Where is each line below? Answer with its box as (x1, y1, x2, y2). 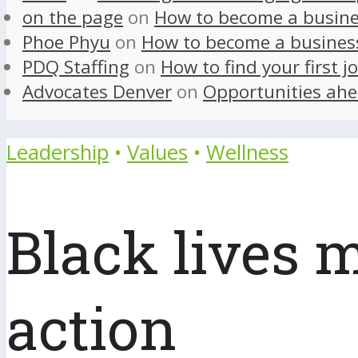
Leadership (6, 137, 109, 166)
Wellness (206, 137, 288, 166)
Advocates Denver (22, 79, 172, 105)
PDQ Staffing (22, 54, 129, 80)
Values (127, 137, 188, 166)
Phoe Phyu (22, 30, 110, 55)
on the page (22, 5, 123, 30)
